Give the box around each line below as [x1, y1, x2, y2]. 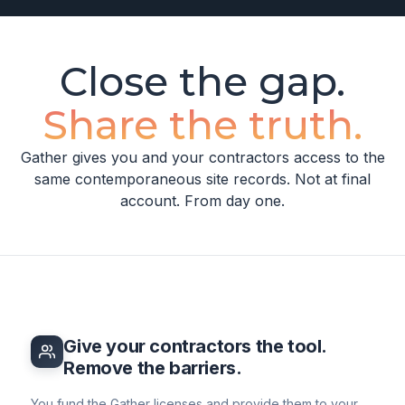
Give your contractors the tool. [63, 335, 326, 358]
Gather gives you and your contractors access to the [20, 148, 385, 167]
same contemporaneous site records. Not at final [34, 170, 371, 189]
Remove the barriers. [63, 357, 242, 380]
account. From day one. [120, 192, 285, 211]
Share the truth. [42, 100, 363, 150]
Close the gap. [60, 57, 345, 107]
